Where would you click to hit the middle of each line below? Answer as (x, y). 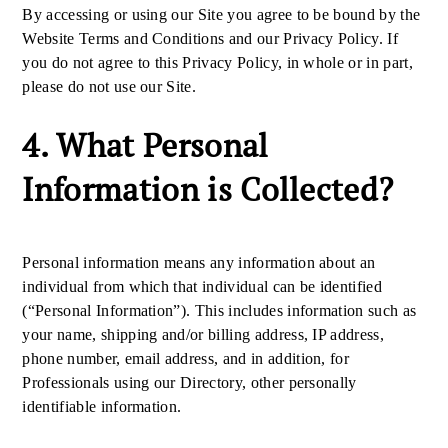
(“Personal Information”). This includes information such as (219, 310)
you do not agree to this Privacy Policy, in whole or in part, (217, 62)
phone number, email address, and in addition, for (186, 358)
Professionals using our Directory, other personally (189, 382)
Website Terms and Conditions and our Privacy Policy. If (210, 38)
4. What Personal (145, 145)
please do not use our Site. (109, 86)
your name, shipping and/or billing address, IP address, (203, 334)
